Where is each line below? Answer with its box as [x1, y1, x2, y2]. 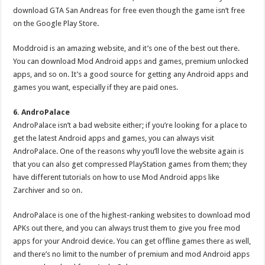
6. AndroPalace [13, 108, 70, 117]
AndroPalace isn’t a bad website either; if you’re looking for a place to [13, 121, 248, 130]
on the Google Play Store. [13, 19, 99, 28]
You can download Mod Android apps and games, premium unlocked [13, 57, 249, 66]
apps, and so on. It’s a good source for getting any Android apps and [13, 70, 249, 79]
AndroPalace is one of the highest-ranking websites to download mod [13, 211, 251, 219]
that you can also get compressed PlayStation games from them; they [13, 160, 247, 169]
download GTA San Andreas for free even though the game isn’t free [13, 6, 245, 15]
